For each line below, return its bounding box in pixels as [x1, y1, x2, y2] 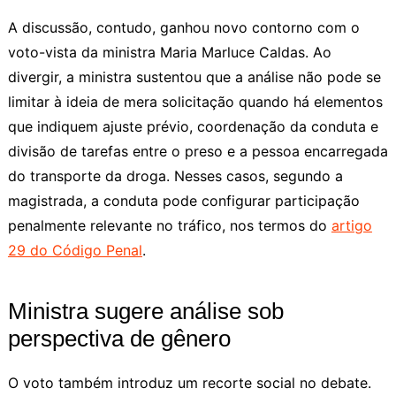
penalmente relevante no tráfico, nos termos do [7, 216, 331, 234]
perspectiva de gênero [7, 324, 231, 352]
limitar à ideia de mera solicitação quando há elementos [7, 92, 383, 110]
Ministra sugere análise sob [7, 297, 284, 324]
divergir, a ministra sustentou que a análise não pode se [7, 67, 381, 86]
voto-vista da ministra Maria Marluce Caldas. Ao [7, 42, 331, 61]
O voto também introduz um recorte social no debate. [7, 373, 371, 392]
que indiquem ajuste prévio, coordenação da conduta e [7, 117, 378, 135]
